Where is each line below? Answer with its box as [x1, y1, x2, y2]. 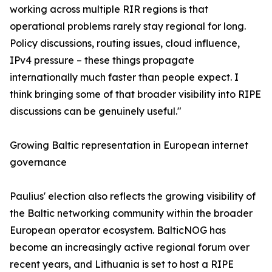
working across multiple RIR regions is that [10, 3, 208, 15]
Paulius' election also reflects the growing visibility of [10, 190, 256, 202]
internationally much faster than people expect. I [10, 71, 239, 83]
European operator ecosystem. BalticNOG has [10, 224, 226, 236]
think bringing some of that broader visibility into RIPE [10, 88, 261, 100]
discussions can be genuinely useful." [10, 105, 182, 117]
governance [10, 156, 67, 168]
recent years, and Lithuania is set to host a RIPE [10, 258, 234, 270]
